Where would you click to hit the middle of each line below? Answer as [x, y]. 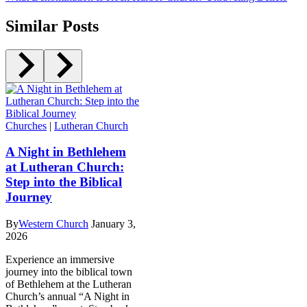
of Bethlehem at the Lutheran [69, 284]
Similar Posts [52, 26]
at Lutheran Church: [65, 167]
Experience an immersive [60, 260]
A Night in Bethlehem [66, 152]
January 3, [113, 224]
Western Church [53, 224]
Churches [26, 125]
